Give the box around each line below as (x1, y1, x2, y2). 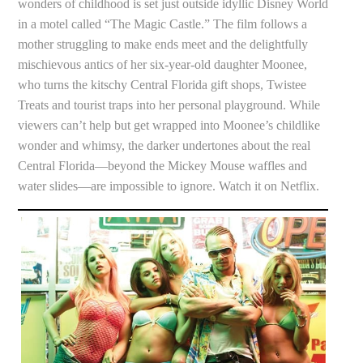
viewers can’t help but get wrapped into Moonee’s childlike (18, 118, 321, 133)
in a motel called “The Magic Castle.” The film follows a (18, 17, 308, 32)
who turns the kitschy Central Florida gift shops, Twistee (18, 78, 307, 92)
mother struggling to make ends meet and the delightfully (18, 37, 309, 52)
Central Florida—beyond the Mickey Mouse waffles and (18, 159, 308, 173)
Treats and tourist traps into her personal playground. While (18, 98, 321, 113)
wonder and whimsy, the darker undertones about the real (18, 139, 311, 153)
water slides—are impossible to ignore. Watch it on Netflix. (18, 179, 323, 194)
